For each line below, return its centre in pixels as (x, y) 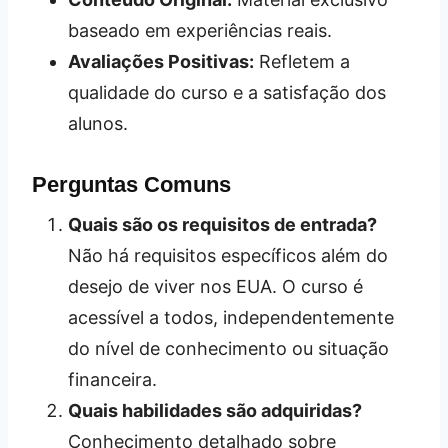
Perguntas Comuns (131, 185)
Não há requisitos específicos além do (228, 256)
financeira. (112, 380)
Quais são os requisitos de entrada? (222, 225)
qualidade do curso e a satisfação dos (227, 93)
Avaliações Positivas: (161, 62)
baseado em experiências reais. (200, 31)
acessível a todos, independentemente (231, 318)
